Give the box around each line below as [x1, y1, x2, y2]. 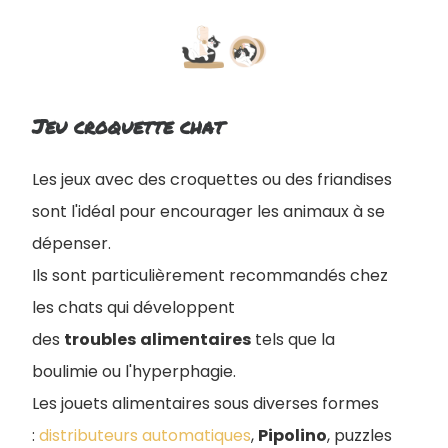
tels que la [251, 328, 335, 351]
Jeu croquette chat [32, 112, 224, 140]
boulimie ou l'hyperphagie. [32, 360, 236, 383]
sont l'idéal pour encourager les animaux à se [32, 200, 385, 223]
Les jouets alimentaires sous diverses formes [32, 392, 379, 415]
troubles [64, 328, 136, 351]
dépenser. [32, 232, 111, 255]
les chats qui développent [32, 296, 235, 319]
